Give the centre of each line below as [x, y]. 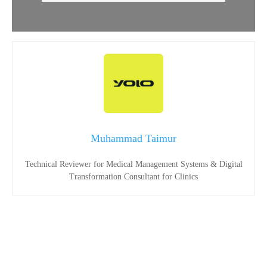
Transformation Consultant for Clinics [133, 177]
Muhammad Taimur [133, 139]
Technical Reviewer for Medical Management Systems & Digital [133, 164]
